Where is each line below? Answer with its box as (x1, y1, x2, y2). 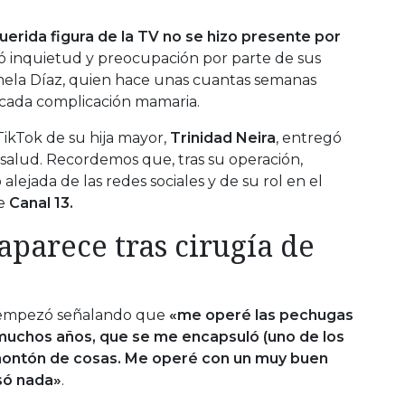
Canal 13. (5, 193, 73, 212)
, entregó (276, 128, 342, 146)
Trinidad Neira (170, 128, 276, 146)
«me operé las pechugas (169, 306, 353, 324)
